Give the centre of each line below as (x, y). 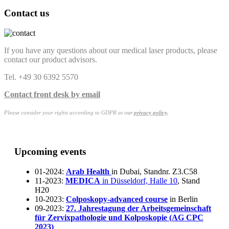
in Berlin (183, 199)
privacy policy (151, 112)
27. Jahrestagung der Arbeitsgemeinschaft (139, 209)
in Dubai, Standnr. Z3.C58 (154, 172)
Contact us (27, 13)
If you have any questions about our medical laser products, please (111, 50)
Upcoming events (50, 152)
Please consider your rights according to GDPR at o (66, 112)
